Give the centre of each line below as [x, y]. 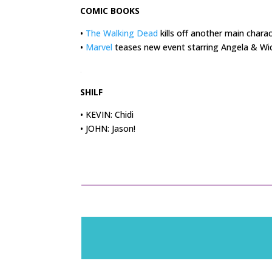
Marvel [99, 47]
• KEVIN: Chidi [107, 115]
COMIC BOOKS [110, 11]
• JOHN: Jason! [108, 129]
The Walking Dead [122, 33]
